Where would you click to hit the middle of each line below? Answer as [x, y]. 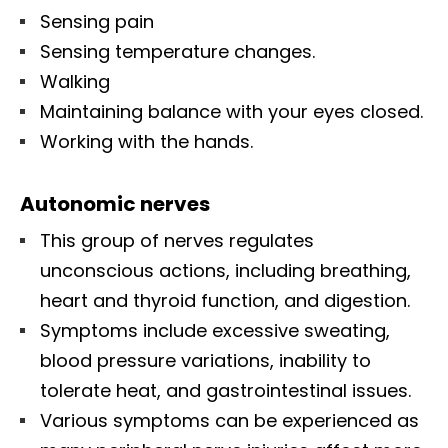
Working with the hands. [146, 141]
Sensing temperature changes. [177, 51]
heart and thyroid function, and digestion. [225, 300]
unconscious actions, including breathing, [225, 270]
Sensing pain [97, 21]
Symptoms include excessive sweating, [215, 330]
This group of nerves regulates [177, 240]
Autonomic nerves [115, 203]
